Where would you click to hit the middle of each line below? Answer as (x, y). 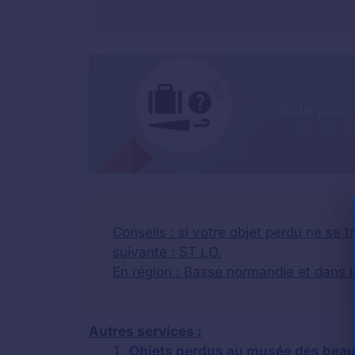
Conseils (139, 232)
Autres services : (145, 331)
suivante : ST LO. (167, 252)
